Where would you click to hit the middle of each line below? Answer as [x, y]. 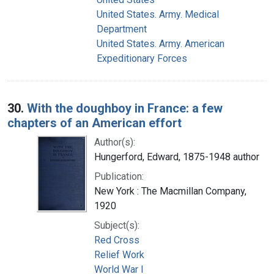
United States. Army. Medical [158, 14]
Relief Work [119, 254]
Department [122, 29]
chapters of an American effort [94, 123]
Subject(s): [117, 225]
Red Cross [117, 240]
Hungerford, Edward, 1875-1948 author [177, 157]
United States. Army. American [161, 43]
